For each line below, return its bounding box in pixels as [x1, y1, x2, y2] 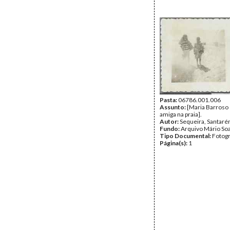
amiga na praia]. [160, 110, 202, 118]
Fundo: [160, 125, 181, 132]
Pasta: [160, 96, 178, 104]
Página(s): [160, 139, 188, 147]
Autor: [160, 118, 180, 125]
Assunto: [160, 103, 187, 111]
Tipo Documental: [160, 132, 212, 140]
